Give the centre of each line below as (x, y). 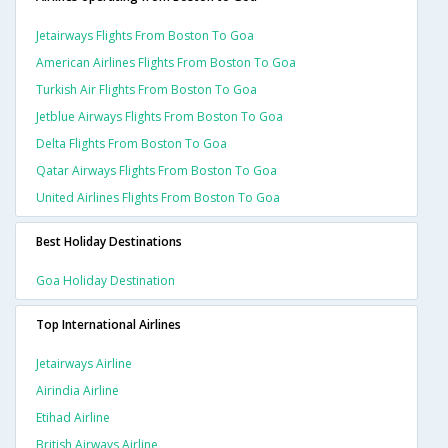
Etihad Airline (73, 418)
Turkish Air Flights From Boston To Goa (146, 90)
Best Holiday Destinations (109, 242)
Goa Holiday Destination (105, 281)
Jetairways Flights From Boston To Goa (145, 36)
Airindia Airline (77, 391)
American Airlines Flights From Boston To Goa (166, 63)
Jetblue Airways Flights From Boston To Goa (159, 117)
